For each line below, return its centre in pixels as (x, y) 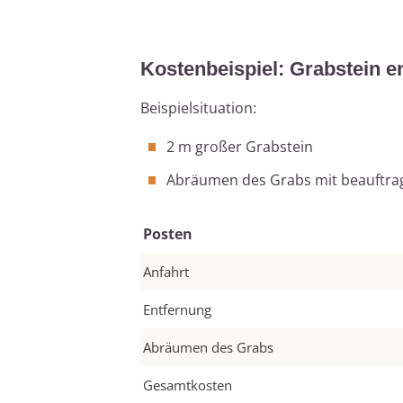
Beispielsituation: (198, 108)
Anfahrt (166, 272)
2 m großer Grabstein (240, 147)
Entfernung (177, 310)
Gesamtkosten (188, 385)
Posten (168, 234)
